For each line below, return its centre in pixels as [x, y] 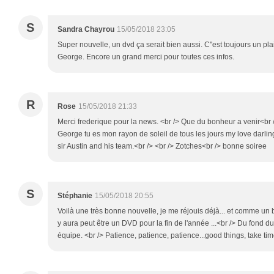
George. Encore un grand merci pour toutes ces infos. [146, 57]
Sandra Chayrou [86, 29]
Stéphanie [75, 195]
